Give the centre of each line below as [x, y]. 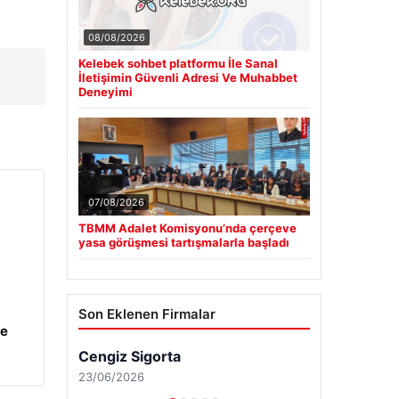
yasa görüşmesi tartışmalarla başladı [183, 243]
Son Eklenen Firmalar [147, 314]
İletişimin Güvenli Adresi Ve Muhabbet [187, 78]
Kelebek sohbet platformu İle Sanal [178, 64]
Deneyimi [105, 92]
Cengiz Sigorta [129, 357]
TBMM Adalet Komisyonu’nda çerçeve [187, 228]
